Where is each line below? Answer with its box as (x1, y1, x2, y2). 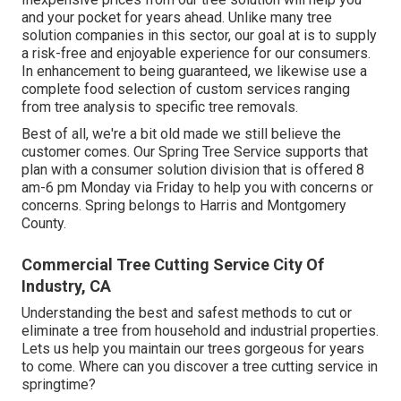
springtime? (21, 376, 96, 394)
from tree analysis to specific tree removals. (21, 98, 298, 116)
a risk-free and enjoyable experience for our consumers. (21, 45, 371, 63)
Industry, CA (21, 277, 111, 296)
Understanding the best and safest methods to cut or (21, 304, 352, 322)
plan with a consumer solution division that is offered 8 (21, 161, 364, 179)
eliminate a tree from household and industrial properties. (21, 322, 379, 340)
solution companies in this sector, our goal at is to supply (21, 27, 377, 45)
